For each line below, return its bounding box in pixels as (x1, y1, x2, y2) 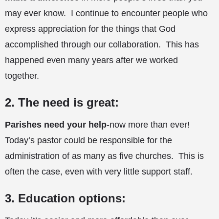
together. (5, 71, 39, 81)
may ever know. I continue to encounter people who (5, 8, 208, 19)
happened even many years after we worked (5, 55, 178, 66)
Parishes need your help (5, 120, 107, 130)
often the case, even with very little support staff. (5, 167, 193, 177)
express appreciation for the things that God (5, 24, 175, 34)
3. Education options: (5, 192, 126, 205)
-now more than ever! (107, 120, 190, 130)
